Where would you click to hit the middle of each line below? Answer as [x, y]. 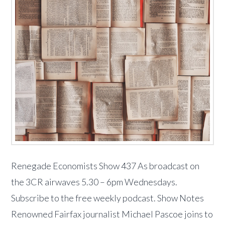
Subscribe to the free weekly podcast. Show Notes [108, 198]
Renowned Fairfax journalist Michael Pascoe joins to [112, 214]
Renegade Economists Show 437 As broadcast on [105, 165]
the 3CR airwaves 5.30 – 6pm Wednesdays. [94, 182]
